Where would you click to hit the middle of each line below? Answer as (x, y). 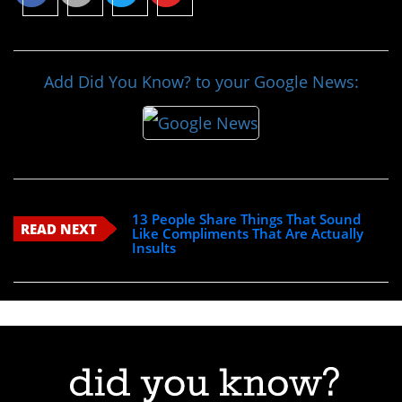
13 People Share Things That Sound (247, 219)
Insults (154, 248)
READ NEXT (58, 229)
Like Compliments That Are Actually (248, 234)
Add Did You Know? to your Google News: (201, 82)
